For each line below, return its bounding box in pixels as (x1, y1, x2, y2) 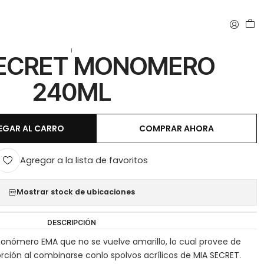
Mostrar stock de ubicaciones (16, 187, 136, 197)
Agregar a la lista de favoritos (20, 154, 148, 167)
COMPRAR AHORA (139, 123, 214, 135)
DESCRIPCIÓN (47, 217, 97, 227)
